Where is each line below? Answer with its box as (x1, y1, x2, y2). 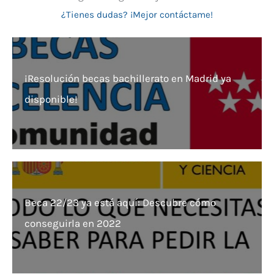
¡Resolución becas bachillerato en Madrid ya (24, 72, 231, 84)
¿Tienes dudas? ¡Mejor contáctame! (61, 9, 213, 21)
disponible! (24, 92, 78, 105)
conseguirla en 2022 (24, 217, 121, 229)
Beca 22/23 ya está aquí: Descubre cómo (24, 196, 216, 209)
